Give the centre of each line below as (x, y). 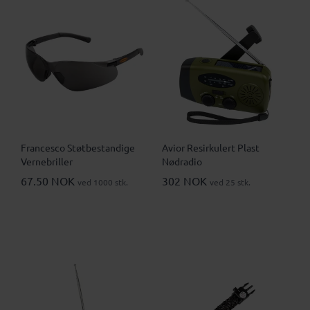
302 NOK (186, 181)
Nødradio (182, 162)
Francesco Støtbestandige (78, 148)
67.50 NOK (49, 181)
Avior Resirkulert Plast (211, 148)
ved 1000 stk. (103, 182)
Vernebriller (47, 162)
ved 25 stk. (230, 182)
